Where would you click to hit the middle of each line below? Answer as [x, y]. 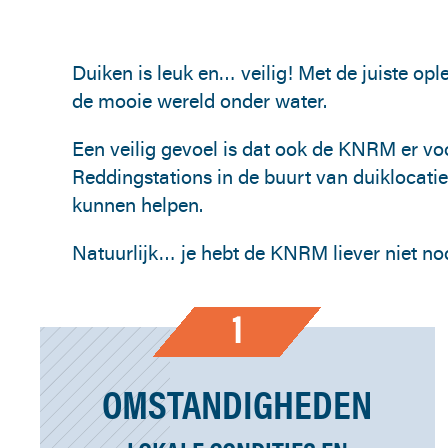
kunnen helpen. [137, 204]
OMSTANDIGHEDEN [237, 404]
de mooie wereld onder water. [199, 100]
